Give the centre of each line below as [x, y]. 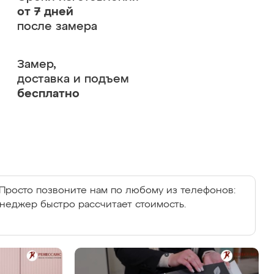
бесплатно [48, 94]
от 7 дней [45, 12]
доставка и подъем [73, 79]
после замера [57, 27]
